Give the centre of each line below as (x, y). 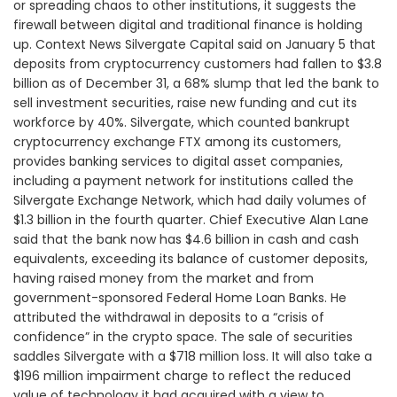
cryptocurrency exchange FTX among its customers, (177, 142)
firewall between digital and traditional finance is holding (188, 25)
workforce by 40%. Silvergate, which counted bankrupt (182, 123)
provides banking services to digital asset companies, (178, 162)
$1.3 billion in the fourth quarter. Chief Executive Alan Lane (191, 220)
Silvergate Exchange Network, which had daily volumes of (190, 201)
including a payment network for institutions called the (183, 181)
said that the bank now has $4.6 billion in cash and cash (186, 240)
